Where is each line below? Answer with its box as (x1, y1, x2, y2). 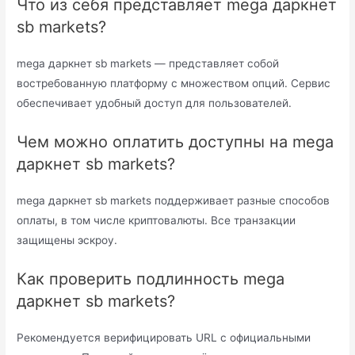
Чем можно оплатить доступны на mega (17, 132, 334, 152)
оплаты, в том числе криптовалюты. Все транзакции (17, 214, 296, 227)
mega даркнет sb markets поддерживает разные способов (17, 194, 330, 208)
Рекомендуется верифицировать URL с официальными (17, 330, 311, 344)
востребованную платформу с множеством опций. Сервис (17, 77, 331, 90)
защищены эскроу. (17, 234, 118, 247)
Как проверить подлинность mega (17, 269, 285, 288)
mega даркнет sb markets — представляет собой (17, 57, 280, 71)
